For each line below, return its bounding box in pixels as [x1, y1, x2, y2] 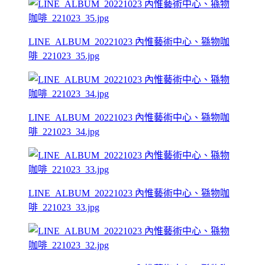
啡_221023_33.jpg [28, 202, 99, 212]
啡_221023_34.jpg [28, 126, 99, 137]
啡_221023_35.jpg [28, 50, 99, 61]
